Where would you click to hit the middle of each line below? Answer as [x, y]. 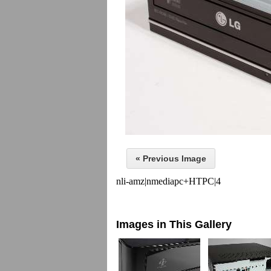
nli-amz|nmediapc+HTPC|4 [168, 181]
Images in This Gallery [174, 224]
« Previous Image [171, 158]
